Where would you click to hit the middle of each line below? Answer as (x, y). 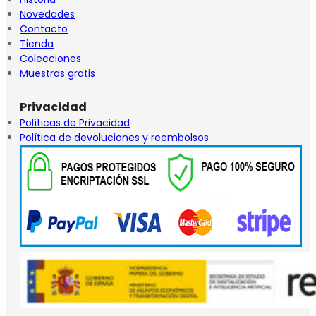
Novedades (47, 14)
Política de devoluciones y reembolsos (114, 138)
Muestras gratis (57, 73)
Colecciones (50, 59)
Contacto (44, 29)
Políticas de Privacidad (75, 123)
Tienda (37, 44)
